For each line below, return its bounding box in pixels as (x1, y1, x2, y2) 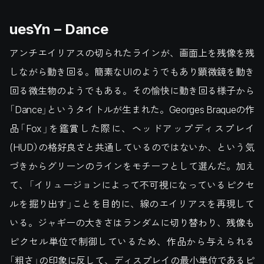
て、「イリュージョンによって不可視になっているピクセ (9, 178, 255, 192)
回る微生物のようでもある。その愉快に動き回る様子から (9, 84, 255, 98)
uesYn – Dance (9, 18, 108, 39)
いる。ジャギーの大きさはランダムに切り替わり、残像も (9, 216, 255, 230)
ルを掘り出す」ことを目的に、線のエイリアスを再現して (9, 197, 255, 211)
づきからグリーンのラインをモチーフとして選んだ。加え (9, 159, 255, 173)
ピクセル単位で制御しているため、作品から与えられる (9, 235, 255, 249)
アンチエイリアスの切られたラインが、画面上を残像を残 (9, 46, 255, 60)
